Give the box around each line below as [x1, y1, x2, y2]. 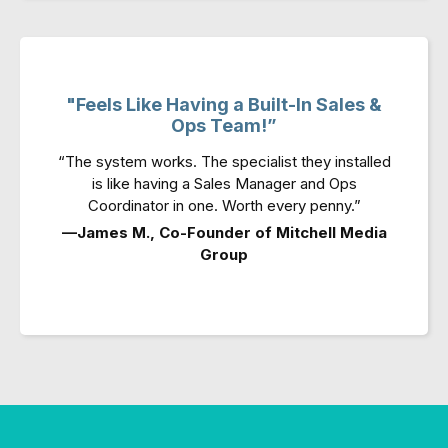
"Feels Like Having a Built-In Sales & [66, 94, 382, 115]
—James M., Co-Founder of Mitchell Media [61, 223, 387, 242]
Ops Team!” [171, 115, 277, 136]
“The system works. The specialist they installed [57, 152, 391, 171]
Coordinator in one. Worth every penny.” [87, 196, 361, 215]
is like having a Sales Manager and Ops [91, 174, 357, 193]
